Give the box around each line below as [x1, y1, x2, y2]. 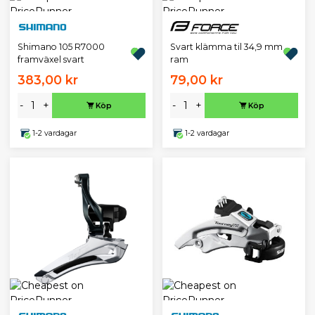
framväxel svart [17, 54, 84, 65]
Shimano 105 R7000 [17, 41, 105, 52]
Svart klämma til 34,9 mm [169, 41, 283, 52]
